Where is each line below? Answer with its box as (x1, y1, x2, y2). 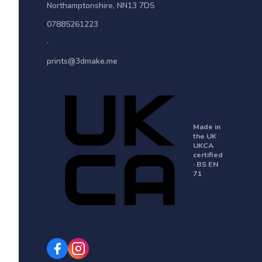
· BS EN (193, 159, 219, 169)
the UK (193, 131, 216, 141)
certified (193, 150, 223, 160)
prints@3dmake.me (47, 56, 118, 67)
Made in (193, 122, 220, 132)
